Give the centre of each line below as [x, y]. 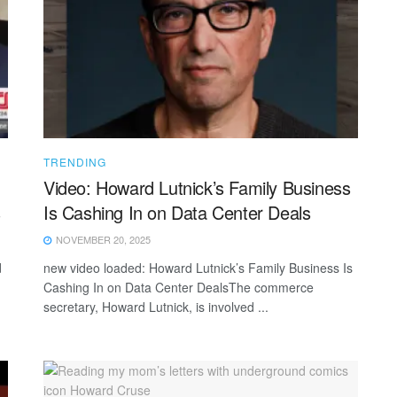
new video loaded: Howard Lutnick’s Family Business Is [198, 267]
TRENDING [75, 161]
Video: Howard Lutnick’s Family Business [197, 187]
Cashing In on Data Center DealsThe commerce [179, 287]
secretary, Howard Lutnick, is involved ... [156, 306]
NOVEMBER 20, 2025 [102, 239]
